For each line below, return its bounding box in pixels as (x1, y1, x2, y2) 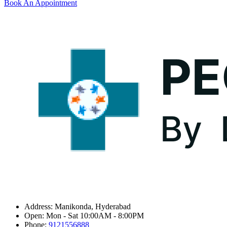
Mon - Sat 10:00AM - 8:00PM (46, 211, 144, 220)
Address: (24, 202, 55, 211)
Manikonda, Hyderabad (55, 202, 131, 211)
